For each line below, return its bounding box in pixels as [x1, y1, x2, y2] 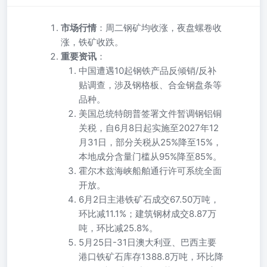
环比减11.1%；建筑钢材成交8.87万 [79, 208, 216, 219]
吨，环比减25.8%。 [79, 222, 158, 234]
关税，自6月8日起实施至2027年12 [79, 122, 219, 133]
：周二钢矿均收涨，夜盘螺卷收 [97, 22, 222, 33]
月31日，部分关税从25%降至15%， [79, 136, 222, 148]
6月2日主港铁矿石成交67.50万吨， [79, 194, 219, 205]
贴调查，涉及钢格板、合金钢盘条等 [79, 79, 222, 91]
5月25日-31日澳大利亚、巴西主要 [79, 237, 216, 248]
